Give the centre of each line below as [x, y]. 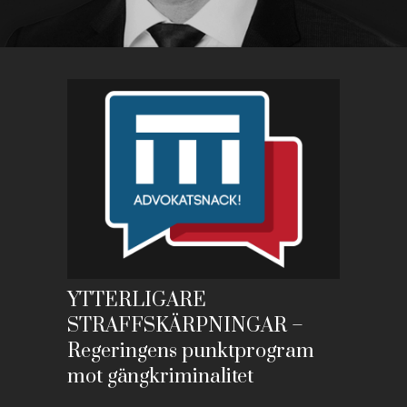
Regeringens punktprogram [191, 351]
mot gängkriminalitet [160, 377]
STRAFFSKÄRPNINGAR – [185, 326]
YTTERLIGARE [137, 300]
